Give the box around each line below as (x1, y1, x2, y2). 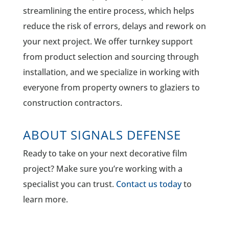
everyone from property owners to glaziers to (22, 81, 200, 93)
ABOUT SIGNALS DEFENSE (22, 126, 181, 143)
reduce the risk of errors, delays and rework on (22, 20, 206, 32)
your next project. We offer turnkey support (22, 35, 193, 47)
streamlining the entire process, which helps (22, 5, 194, 16)
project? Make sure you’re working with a (22, 163, 182, 174)
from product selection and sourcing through (22, 51, 199, 62)
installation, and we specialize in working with (22, 66, 199, 78)
